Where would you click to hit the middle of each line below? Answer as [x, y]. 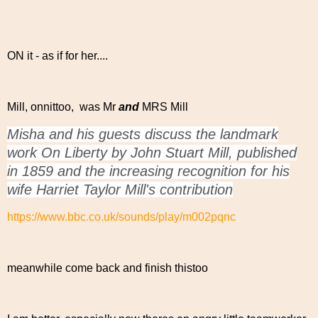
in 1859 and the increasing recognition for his [148, 171]
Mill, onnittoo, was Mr [63, 106]
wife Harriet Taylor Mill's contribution [120, 190]
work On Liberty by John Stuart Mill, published [152, 153]
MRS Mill [164, 106]
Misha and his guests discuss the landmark [143, 135]
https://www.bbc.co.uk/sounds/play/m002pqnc [121, 217]
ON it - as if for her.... [57, 55]
